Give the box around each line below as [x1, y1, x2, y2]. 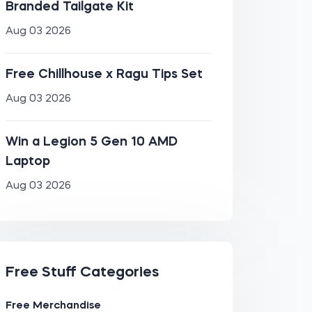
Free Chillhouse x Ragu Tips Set [5, 68, 203, 81]
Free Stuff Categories [5, 265, 159, 280]
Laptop [5, 155, 50, 168]
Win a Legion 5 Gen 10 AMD [5, 136, 178, 148]
